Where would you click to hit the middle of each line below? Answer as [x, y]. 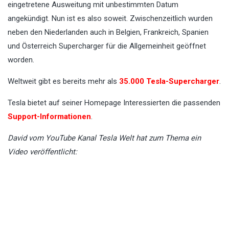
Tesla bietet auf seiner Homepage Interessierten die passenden [114, 103]
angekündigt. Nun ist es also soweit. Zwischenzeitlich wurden [110, 19]
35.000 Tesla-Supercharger [169, 82]
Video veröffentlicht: [42, 152]
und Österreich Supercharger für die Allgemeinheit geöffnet [107, 46]
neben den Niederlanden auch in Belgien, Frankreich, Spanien [108, 32]
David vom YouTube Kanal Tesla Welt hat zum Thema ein [104, 138]
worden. [21, 60]
